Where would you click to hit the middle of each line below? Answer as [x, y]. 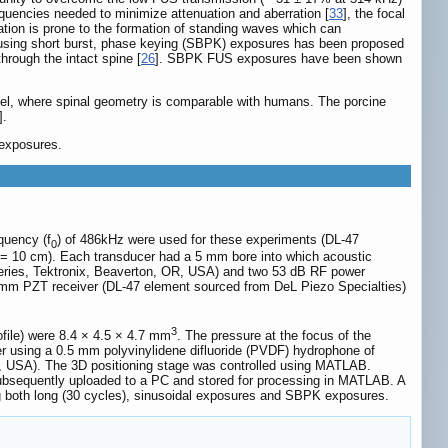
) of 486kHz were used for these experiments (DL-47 [208, 239]
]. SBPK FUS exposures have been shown [278, 59]
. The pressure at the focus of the [274, 336]
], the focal [374, 14]
